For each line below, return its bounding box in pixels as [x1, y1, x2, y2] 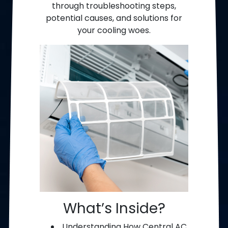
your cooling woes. [77, 24, 151, 37]
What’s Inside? [63, 198, 165, 219]
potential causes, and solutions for [46, 12, 182, 24]
